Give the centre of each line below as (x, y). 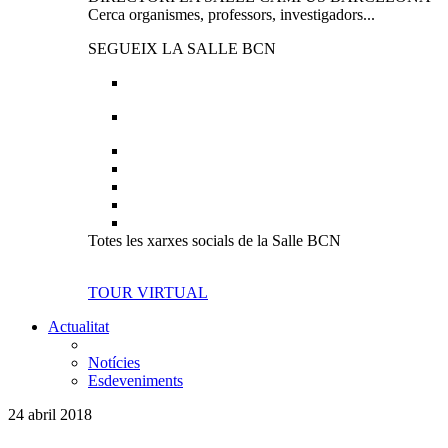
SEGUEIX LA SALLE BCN (182, 48)
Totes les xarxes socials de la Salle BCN (214, 240)
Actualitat (78, 326)
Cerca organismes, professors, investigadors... (231, 14)
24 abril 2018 (50, 414)
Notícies (114, 362)
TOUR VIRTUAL (148, 292)
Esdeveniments (135, 380)
